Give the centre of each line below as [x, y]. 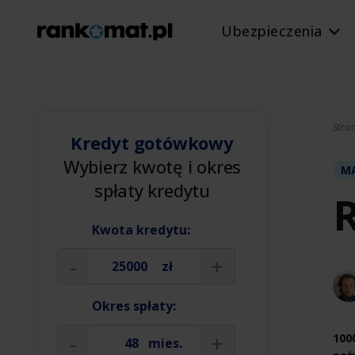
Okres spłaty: [134, 306]
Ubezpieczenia [272, 31]
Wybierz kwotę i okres [152, 166]
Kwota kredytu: [141, 230]
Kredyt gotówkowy [152, 143]
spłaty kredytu [152, 190]
